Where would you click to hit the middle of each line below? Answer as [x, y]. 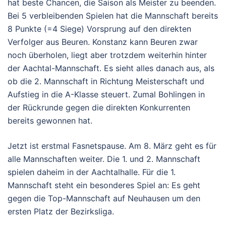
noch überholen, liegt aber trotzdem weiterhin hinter [107, 55]
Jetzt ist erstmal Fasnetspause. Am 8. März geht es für [112, 146]
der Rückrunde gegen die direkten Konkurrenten [99, 107]
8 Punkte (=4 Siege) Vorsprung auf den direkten [99, 29]
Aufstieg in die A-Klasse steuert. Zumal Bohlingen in [106, 94]
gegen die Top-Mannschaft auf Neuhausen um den [104, 198]
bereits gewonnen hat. [50, 120]
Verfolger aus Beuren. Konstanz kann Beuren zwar [103, 42]
